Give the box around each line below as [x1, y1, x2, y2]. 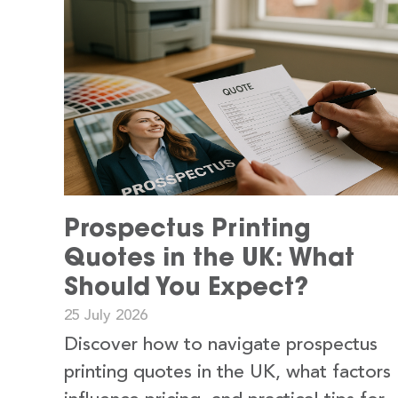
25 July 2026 [64, 307, 147, 323]
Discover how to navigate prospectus [64, 335, 378, 354]
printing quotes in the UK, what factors [64, 362, 391, 382]
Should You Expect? [64, 270, 308, 301]
